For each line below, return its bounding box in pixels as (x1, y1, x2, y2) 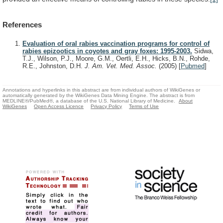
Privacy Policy (91, 103, 122, 109)
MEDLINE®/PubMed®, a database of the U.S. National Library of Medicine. (2, 98, 175, 104)
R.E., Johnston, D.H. (22, 62, 85, 70)
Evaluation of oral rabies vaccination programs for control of (22, 40, 210, 48)
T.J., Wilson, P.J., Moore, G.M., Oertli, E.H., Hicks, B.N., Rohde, (22, 55, 210, 63)
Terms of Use (129, 103, 159, 109)
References (2, 20, 42, 29)
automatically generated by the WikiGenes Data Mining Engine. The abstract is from (2, 92, 195, 98)
